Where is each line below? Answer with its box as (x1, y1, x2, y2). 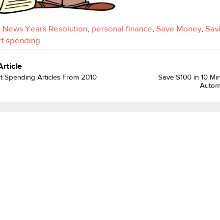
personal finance (91, 25, 153, 33)
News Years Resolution (2, 25, 88, 33)
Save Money (156, 25, 202, 33)
